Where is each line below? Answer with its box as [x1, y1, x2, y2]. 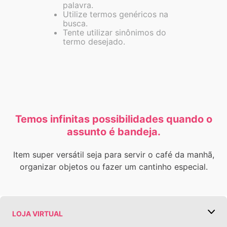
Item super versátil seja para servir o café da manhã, [13, 149, 214, 160]
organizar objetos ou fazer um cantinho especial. [19, 161, 208, 172]
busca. [63, 18, 88, 29]
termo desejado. [63, 36, 125, 47]
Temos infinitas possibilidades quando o [15, 112, 212, 125]
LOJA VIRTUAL [12, 209, 63, 218]
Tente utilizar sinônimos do [63, 27, 166, 38]
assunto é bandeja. [66, 125, 161, 138]
